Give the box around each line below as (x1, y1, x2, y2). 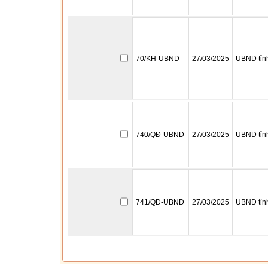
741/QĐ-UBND (136, 198, 184, 206)
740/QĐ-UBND (136, 130, 184, 139)
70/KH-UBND (136, 54, 179, 63)
